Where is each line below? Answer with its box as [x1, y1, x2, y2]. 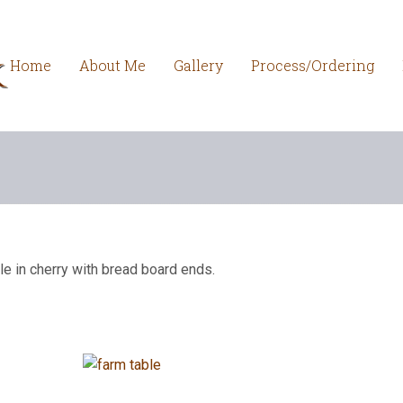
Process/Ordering [251, 56, 374, 75]
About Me [79, 56, 146, 75]
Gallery [174, 56, 223, 75]
